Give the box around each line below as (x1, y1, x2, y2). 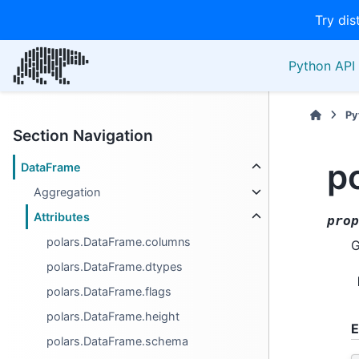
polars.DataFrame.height (46, 309, 180, 323)
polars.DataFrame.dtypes (46, 260, 184, 273)
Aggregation (34, 185, 101, 199)
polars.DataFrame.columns (46, 235, 192, 248)
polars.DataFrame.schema (46, 334, 189, 348)
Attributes (34, 210, 91, 224)
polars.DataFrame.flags (46, 284, 172, 298)
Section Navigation (13, 126, 153, 145)
